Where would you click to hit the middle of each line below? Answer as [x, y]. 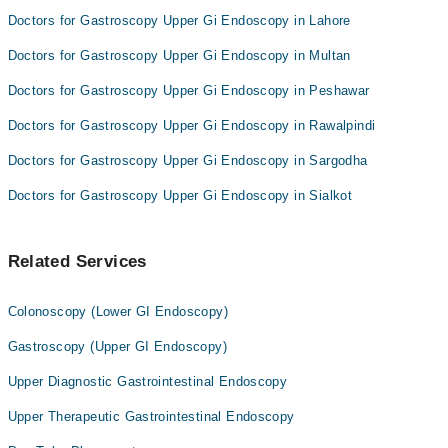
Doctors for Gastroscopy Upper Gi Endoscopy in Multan [179, 55]
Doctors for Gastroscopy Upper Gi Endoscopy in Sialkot [180, 195]
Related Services [77, 261]
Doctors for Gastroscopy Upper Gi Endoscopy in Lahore [179, 20]
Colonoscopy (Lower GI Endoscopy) [117, 311]
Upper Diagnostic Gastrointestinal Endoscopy [147, 381]
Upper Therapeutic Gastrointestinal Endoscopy [151, 416]
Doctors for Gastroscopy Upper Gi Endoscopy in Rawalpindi [191, 125]
